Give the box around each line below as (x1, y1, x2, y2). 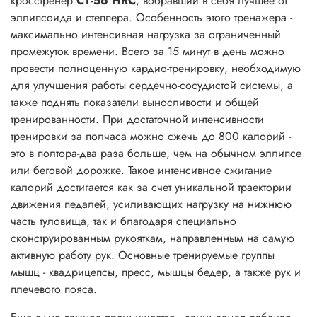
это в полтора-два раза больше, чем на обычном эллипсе (11, 145, 301, 162)
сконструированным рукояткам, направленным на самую (11, 230, 294, 247)
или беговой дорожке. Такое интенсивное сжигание (11, 162, 272, 179)
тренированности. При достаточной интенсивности (11, 111, 264, 128)
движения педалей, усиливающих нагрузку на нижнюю (11, 196, 292, 213)
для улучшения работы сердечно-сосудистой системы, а (11, 77, 293, 94)
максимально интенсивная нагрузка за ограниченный (11, 26, 281, 43)
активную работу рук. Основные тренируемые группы (11, 247, 275, 264)
